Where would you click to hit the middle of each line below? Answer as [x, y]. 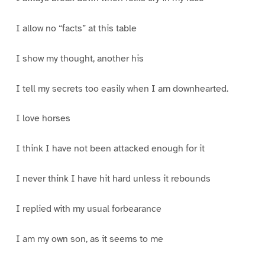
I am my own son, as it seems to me [89, 239]
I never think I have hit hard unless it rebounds [113, 179]
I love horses [43, 119]
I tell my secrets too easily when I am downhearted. [122, 88]
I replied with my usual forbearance [88, 209]
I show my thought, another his [80, 58]
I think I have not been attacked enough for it [110, 149]
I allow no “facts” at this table [76, 28]
